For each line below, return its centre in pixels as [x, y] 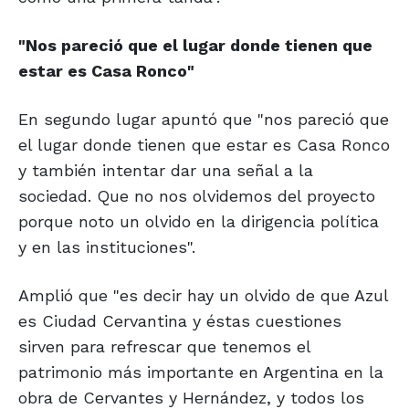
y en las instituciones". [107, 247]
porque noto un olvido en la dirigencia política [199, 222]
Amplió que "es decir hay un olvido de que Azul [203, 296]
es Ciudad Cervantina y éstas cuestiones [180, 321]
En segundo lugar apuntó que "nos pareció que [204, 120]
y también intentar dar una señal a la [166, 171]
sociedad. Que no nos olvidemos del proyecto [197, 196]
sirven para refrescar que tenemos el [164, 347]
